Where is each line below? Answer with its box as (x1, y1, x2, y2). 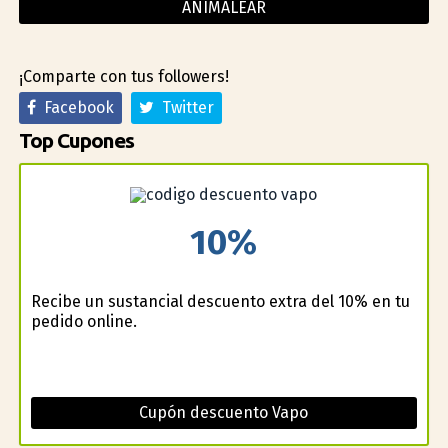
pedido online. (30, 312, 137, 332)
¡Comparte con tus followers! (18, 66, 229, 86)
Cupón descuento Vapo (139, 403, 309, 423)
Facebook (35, 97, 114, 117)
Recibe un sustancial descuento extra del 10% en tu (30, 292, 410, 312)
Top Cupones (18, 128, 134, 152)
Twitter (153, 97, 214, 117)
